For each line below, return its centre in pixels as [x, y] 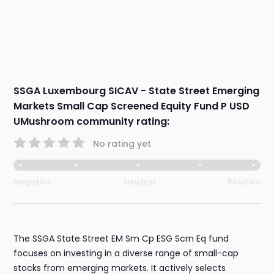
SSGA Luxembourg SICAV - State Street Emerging [137, 91]
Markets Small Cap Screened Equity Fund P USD [132, 106]
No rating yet [122, 143]
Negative [33, 182]
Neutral [139, 182]
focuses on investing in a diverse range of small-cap [126, 254]
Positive [244, 182]
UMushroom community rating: [92, 122]
